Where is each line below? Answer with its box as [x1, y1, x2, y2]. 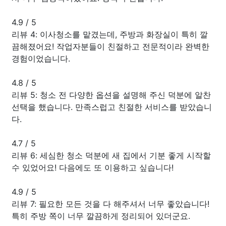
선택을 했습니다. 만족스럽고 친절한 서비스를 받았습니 [12, 101, 212, 112]
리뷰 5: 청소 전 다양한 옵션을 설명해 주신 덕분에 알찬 [12, 89, 211, 100]
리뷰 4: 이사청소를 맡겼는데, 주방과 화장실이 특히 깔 [12, 29, 208, 39]
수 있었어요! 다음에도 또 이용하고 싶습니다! [12, 162, 174, 173]
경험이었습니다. [12, 53, 70, 64]
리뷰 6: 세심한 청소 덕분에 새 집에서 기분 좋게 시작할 [12, 150, 211, 160]
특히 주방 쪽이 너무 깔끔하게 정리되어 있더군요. [12, 210, 190, 221]
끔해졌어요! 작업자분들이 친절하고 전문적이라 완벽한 [12, 41, 209, 51]
